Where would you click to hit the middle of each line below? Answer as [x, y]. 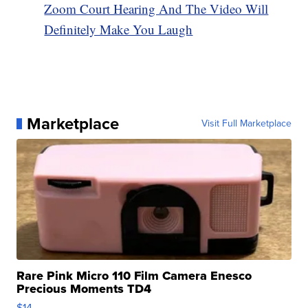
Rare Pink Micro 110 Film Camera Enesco [134, 275]
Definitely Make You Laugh [119, 29]
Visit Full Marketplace [246, 123]
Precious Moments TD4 [84, 288]
